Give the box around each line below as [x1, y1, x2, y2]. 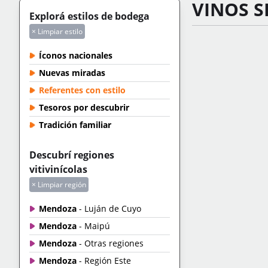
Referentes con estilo [39, 84, 126, 96]
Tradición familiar [39, 119, 111, 131]
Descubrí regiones [29, 148, 114, 162]
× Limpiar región [32, 179, 86, 190]
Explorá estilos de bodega [29, 10, 150, 23]
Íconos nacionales [39, 50, 112, 62]
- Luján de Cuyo [77, 203, 141, 215]
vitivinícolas [29, 163, 87, 176]
